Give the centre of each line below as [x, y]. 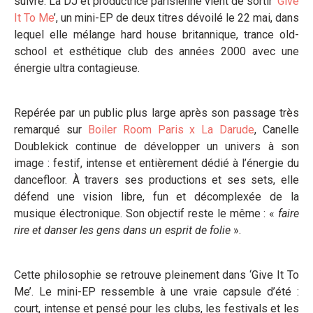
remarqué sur [51, 129]
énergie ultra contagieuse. [77, 68]
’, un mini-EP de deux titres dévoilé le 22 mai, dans [176, 17]
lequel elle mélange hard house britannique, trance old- [156, 34]
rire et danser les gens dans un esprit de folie [122, 230]
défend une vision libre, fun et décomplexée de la [156, 196]
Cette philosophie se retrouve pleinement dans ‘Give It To [156, 275]
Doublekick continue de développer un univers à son [156, 146]
